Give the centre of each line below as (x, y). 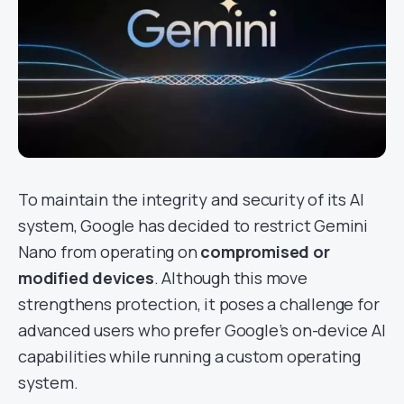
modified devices (86, 278)
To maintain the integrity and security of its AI (191, 199)
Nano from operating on (110, 252)
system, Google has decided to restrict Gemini (193, 225)
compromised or (265, 252)
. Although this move (230, 278)
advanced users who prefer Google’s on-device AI (202, 330)
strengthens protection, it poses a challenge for (199, 304)
